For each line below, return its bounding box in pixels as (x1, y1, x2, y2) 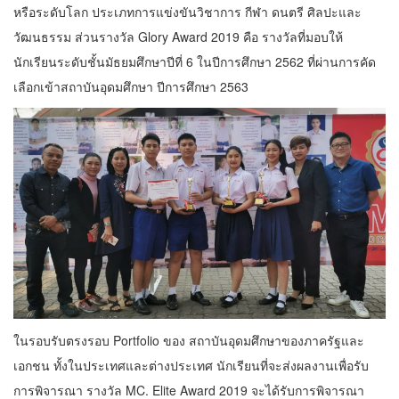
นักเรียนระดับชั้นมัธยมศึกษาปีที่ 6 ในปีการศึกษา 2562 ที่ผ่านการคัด (13, 52, 376, 70)
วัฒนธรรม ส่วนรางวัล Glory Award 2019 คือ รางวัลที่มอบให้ (13, 27, 343, 45)
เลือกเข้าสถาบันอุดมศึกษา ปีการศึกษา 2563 (13, 77, 248, 95)
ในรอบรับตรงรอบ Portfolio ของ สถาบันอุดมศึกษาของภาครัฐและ (13, 331, 364, 350)
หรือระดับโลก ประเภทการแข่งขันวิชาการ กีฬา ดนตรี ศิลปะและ (13, 2, 362, 20)
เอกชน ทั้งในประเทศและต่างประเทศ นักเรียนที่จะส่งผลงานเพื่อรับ (13, 356, 369, 375)
